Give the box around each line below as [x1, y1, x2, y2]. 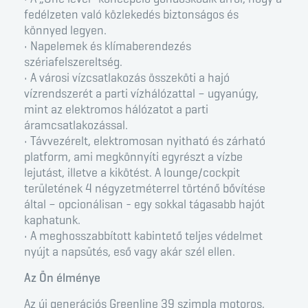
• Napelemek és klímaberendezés [24, 38, 191, 54]
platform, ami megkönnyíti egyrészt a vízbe [24, 149, 243, 165]
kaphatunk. [24, 212, 80, 228]
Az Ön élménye [24, 270, 100, 286]
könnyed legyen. [24, 23, 107, 38]
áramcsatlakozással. [24, 118, 128, 133]
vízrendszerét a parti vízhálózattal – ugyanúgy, [24, 86, 258, 102]
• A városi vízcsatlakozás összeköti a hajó [24, 70, 230, 86]
